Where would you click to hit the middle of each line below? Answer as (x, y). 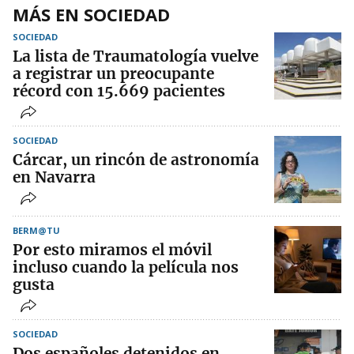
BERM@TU (36, 231)
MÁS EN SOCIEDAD (91, 15)
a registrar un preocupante (113, 74)
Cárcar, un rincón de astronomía (136, 160)
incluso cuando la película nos (126, 267)
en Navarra (54, 177)
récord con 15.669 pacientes (119, 91)
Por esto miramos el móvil (112, 250)
